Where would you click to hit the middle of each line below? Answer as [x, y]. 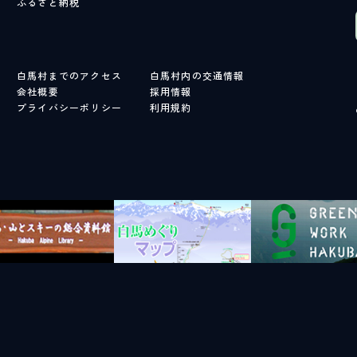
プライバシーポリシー [70, 108]
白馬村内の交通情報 [197, 76]
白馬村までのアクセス [70, 76]
